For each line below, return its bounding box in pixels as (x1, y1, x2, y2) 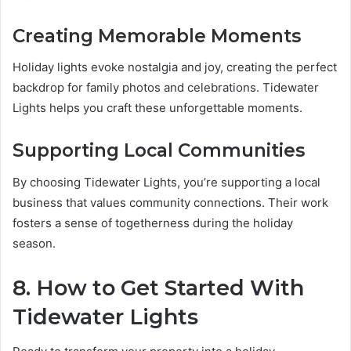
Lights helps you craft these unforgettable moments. (13, 100, 302, 116)
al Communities (157, 139, 305, 162)
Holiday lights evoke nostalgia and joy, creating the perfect (13, 60, 337, 75)
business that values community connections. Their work (13, 194, 328, 210)
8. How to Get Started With (13, 274, 304, 301)
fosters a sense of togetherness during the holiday (13, 215, 293, 230)
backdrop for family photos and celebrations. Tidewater (13, 80, 319, 96)
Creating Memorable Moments (13, 24, 301, 47)
